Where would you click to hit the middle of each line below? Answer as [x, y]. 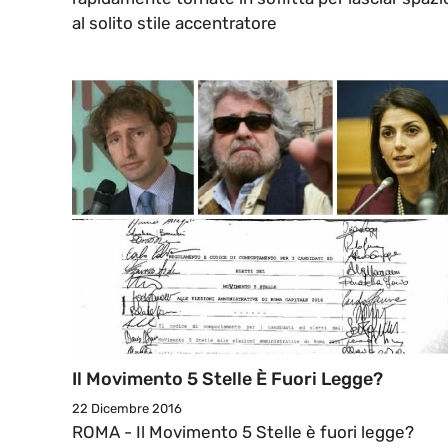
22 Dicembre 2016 [127, 409]
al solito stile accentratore [174, 23]
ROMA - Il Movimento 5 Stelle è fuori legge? [243, 432]
